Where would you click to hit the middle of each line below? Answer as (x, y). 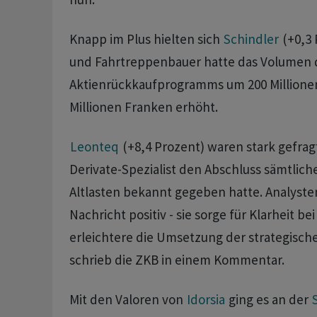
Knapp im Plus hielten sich (146, 39)
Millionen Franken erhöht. (143, 107)
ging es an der (268, 300)
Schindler (251, 39)
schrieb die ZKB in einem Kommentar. (178, 260)
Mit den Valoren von (127, 300)
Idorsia (206, 300)
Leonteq (94, 147)
